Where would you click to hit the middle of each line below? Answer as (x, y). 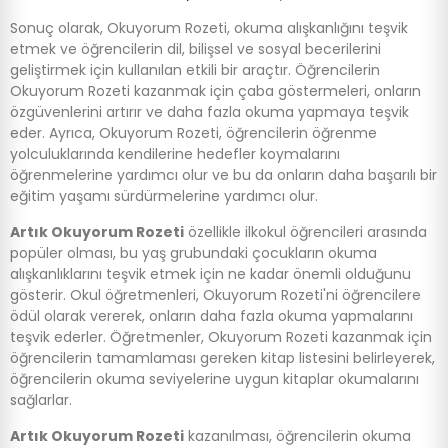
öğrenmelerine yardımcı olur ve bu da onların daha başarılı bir (223, 174)
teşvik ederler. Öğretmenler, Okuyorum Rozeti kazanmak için (221, 336)
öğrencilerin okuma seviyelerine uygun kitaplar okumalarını (214, 378)
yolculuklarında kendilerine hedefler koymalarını (175, 153)
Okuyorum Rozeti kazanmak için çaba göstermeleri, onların (215, 90)
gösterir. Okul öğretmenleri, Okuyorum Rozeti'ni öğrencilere (215, 294)
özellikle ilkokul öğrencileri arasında (305, 231)
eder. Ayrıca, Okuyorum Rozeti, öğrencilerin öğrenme (193, 132)
